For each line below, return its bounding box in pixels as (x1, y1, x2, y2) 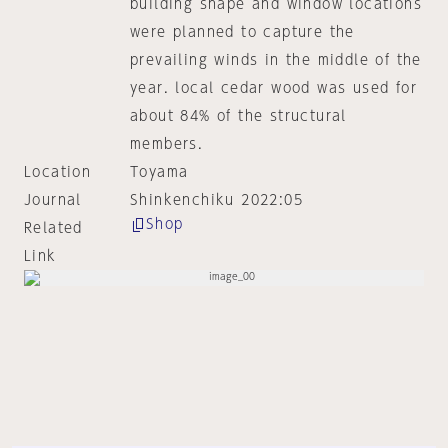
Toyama (129, 165, 189, 179)
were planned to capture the (129, 25, 355, 39)
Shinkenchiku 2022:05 (129, 193, 303, 207)
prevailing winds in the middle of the (129, 53, 422, 67)
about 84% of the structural (129, 109, 347, 123)
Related (24, 221, 83, 235)
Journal (24, 193, 82, 207)
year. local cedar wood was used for (129, 81, 417, 95)
